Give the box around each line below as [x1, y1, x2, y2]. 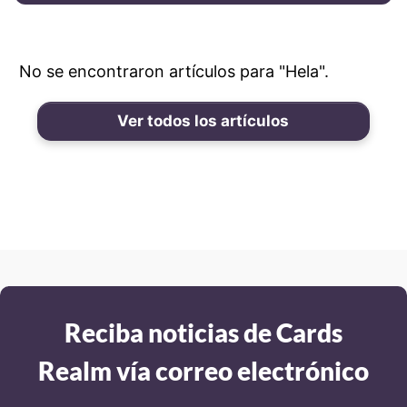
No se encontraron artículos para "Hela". [19, 62, 329, 81]
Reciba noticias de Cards [65, 317, 342, 348]
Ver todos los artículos [117, 112, 290, 130]
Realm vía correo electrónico [38, 355, 369, 386]
